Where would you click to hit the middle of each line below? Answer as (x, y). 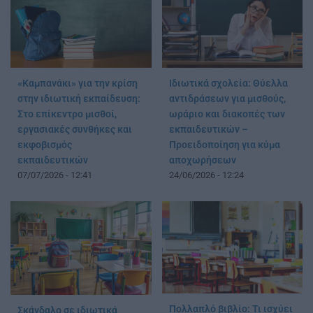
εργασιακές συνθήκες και (75, 130)
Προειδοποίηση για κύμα (224, 145)
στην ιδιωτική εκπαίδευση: (79, 99)
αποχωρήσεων (202, 161)
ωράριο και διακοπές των (227, 115)
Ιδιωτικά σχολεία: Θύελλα (228, 84)
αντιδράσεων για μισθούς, (227, 99)
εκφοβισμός (45, 145)
